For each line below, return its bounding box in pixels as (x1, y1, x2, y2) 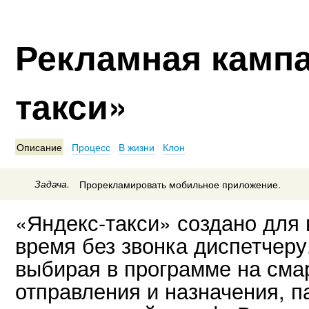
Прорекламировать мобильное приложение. (79, 177, 281, 191)
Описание (17, 140, 62, 154)
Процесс (72, 140, 111, 154)
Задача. (34, 177, 70, 190)
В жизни (119, 140, 155, 154)
